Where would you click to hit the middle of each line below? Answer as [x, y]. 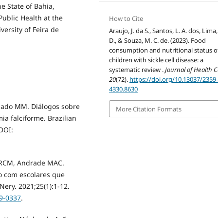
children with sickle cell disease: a [156, 60]
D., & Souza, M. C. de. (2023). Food [158, 41]
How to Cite [126, 19]
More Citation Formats [149, 109]
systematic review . [137, 70]
